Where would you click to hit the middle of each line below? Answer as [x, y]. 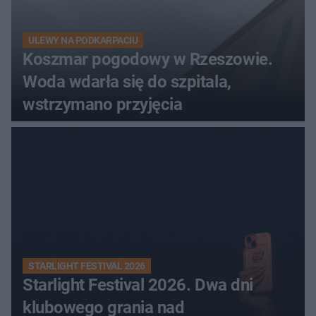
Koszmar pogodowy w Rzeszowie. [148, 59]
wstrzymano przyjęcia [103, 104]
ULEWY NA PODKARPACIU [83, 40]
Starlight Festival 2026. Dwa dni [138, 285]
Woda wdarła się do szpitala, [127, 81]
